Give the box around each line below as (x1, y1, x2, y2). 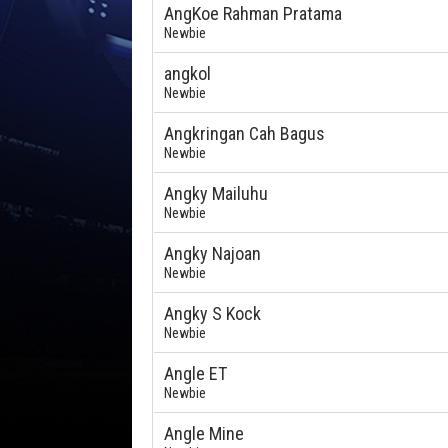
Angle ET (164, 363, 227, 384)
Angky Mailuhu (164, 183, 268, 204)
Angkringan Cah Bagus (164, 123, 325, 144)
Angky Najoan (164, 243, 261, 264)
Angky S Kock (164, 303, 261, 324)
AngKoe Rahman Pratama (164, 3, 342, 24)
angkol (164, 63, 211, 84)
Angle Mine (164, 423, 244, 444)
